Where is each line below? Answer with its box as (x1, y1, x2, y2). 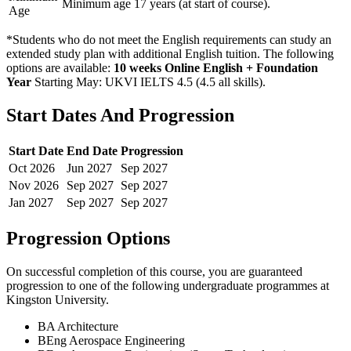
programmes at (253, 279, 329, 293)
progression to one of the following (6, 279, 183, 293)
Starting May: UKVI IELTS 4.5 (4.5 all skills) (31, 75, 262, 89)
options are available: (6, 61, 114, 75)
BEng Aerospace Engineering (38, 334, 185, 348)
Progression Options (6, 228, 170, 249)
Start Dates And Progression (6, 105, 234, 126)
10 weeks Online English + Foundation (114, 61, 318, 75)
